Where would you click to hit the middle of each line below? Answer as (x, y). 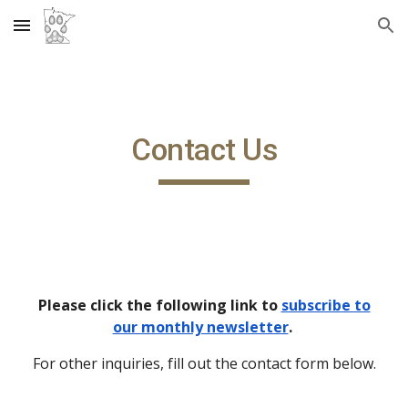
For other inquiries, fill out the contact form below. (204, 363)
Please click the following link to (159, 305)
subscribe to (326, 305)
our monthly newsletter (200, 327)
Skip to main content (79, 34)
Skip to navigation (337, 34)
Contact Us (204, 150)
